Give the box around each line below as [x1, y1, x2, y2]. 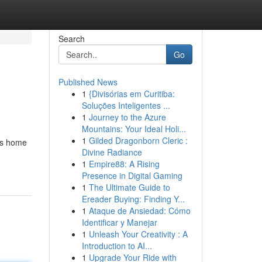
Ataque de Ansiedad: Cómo [88, 205, 191, 216]
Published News [58, 76, 118, 88]
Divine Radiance [81, 146, 142, 158]
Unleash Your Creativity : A [88, 228, 188, 240]
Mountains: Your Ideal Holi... [81, 123, 186, 135]
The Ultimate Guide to [88, 181, 170, 193]
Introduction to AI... [81, 240, 152, 251]
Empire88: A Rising [88, 158, 160, 170]
